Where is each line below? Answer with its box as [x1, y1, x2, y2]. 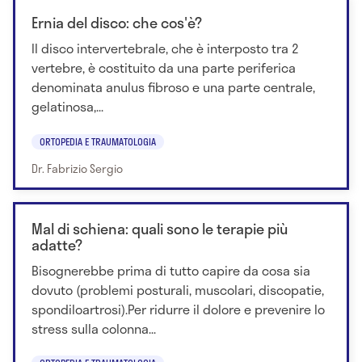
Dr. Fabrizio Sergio [32, 159, 123, 177]
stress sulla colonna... [32, 318, 156, 339]
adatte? [32, 233, 82, 256]
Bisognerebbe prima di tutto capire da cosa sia [32, 259, 310, 280]
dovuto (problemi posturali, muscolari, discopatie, [32, 279, 324, 300]
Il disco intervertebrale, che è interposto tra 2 [32, 38, 299, 59]
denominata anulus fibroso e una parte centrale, [32, 77, 315, 98]
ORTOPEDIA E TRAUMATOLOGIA [40, 133, 156, 149]
